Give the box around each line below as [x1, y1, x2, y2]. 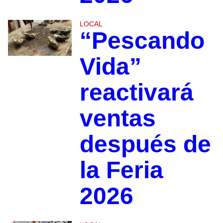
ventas [79, 105, 156, 132]
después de [79, 131, 211, 158]
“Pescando [79, 27, 205, 54]
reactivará [79, 79, 194, 106]
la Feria [79, 157, 163, 184]
